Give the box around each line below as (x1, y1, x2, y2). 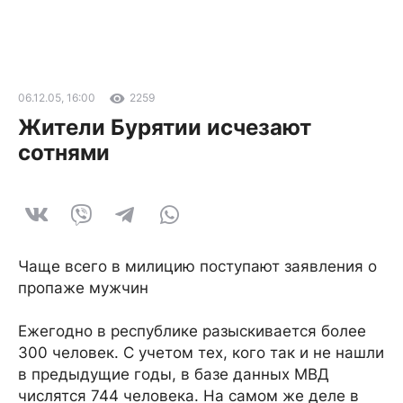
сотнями (18, 139, 110, 166)
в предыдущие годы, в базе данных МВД (18, 365, 329, 383)
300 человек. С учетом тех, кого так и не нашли (18, 344, 384, 362)
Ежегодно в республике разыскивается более (18, 322, 366, 340)
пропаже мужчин (18, 279, 148, 297)
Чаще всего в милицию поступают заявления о (18, 257, 377, 275)
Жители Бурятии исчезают (18, 114, 311, 140)
